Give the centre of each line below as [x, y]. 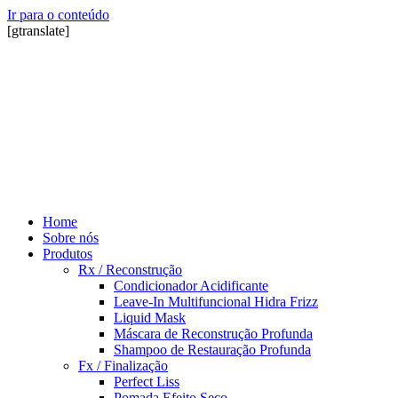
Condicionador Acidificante [191, 286]
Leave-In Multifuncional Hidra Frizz [216, 302]
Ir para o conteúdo [58, 15]
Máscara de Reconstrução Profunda [213, 334]
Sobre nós [71, 238]
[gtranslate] [38, 31]
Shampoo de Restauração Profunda [212, 350]
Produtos [68, 254]
